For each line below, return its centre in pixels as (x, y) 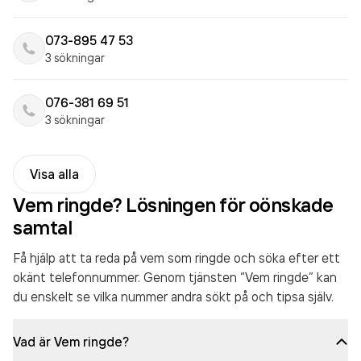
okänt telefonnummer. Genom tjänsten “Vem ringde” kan (175, 277)
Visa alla (54, 174)
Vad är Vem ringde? (71, 342)
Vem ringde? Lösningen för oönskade (173, 205)
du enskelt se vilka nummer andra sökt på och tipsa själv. (173, 297)
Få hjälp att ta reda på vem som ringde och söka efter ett (176, 258)
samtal (43, 227)
